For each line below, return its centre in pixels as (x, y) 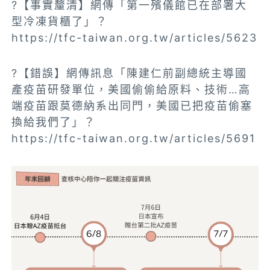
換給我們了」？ (54, 122)
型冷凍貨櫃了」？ (60, 22)
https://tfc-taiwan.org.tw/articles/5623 (135, 38)
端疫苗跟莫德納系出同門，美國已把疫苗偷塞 (132, 106)
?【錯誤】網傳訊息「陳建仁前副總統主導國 (130, 74)
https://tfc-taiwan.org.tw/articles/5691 (134, 139)
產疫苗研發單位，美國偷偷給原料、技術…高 (131, 90)
